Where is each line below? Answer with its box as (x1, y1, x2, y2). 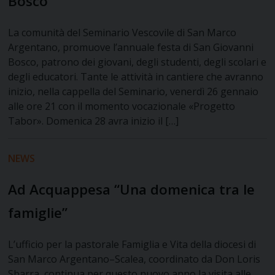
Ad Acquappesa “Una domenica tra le (8, 180, 255, 199)
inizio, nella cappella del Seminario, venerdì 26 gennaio (8, 85, 259, 99)
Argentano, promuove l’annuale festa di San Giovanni (8, 41, 254, 55)
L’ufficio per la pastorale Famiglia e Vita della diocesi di (8, 238, 257, 252)
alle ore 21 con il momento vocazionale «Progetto (8, 99, 236, 114)
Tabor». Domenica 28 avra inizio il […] (8, 114, 179, 128)
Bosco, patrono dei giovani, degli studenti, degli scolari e (8, 55, 267, 69)
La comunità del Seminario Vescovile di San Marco (8, 26, 237, 40)
